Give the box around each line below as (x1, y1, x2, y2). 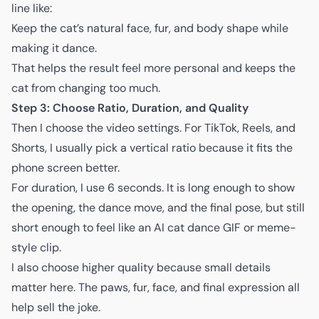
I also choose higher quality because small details (11, 260, 271, 275)
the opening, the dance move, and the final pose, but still (11, 200, 305, 215)
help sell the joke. (11, 300, 100, 315)
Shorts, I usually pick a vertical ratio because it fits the (11, 140, 293, 155)
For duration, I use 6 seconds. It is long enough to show (11, 180, 295, 195)
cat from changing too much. (11, 80, 160, 95)
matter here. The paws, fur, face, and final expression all (11, 280, 300, 295)
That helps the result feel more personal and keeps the (11, 61, 296, 75)
